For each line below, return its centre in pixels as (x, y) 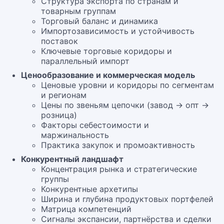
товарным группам (78, 11)
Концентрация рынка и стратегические (119, 169)
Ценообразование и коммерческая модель (108, 75)
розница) (59, 115)
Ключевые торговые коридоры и (106, 51)
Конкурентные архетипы (89, 189)
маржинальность (75, 135)
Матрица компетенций (86, 209)
